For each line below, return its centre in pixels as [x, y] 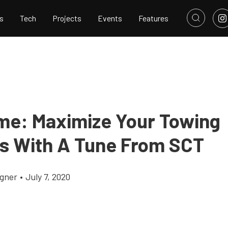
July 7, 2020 [48, 177]
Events [110, 18]
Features [153, 18]
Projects [67, 18]
